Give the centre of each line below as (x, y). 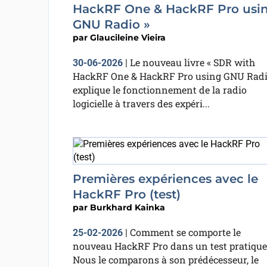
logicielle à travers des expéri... (141, 103)
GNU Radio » (111, 24)
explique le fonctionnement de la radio (159, 90)
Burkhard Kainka (127, 207)
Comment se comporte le (185, 232)
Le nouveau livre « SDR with (192, 62)
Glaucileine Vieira (128, 38)
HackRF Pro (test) (126, 194)
